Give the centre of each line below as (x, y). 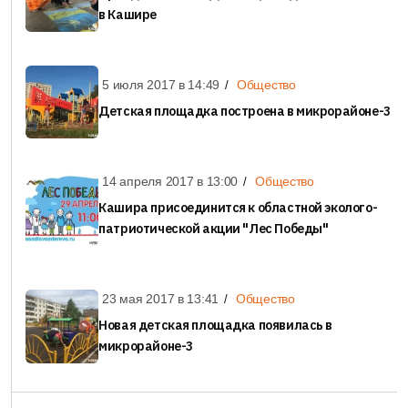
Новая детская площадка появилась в (216, 326)
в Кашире (127, 15)
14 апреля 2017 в (154, 182)
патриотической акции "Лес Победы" (214, 229)
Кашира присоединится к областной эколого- (238, 208)
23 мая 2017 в (145, 299)
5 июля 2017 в (145, 85)
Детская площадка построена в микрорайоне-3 (245, 112)
